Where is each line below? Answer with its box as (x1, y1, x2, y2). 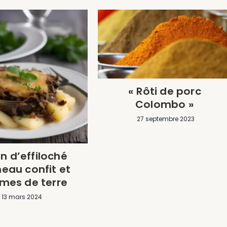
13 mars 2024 (1, 192, 42, 201)
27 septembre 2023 (137, 115, 195, 124)
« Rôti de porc (128, 84, 201, 99)
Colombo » (135, 97, 194, 112)
